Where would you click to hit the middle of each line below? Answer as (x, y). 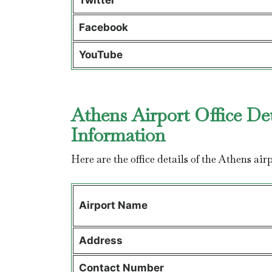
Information (121, 135)
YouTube (100, 55)
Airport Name (114, 205)
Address (102, 240)
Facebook (103, 27)
